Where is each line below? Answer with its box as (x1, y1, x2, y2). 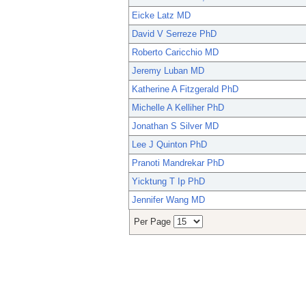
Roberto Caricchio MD (132, 47, 219, 58)
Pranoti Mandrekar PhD (132, 158, 224, 169)
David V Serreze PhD (132, 29, 217, 40)
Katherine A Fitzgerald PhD (132, 84, 238, 95)
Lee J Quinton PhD (132, 139, 207, 150)
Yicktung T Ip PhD (132, 176, 205, 187)
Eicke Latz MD (132, 10, 191, 21)
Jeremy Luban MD (132, 66, 204, 76)
